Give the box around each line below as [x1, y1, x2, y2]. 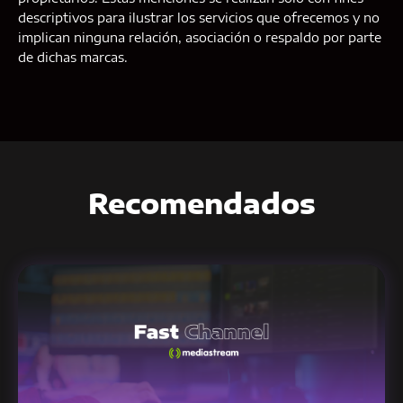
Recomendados [87, 186, 316, 221]
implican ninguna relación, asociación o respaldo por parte [18, 30, 381, 46]
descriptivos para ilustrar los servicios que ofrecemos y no [18, 10, 380, 26]
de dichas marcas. [18, 49, 128, 66]
